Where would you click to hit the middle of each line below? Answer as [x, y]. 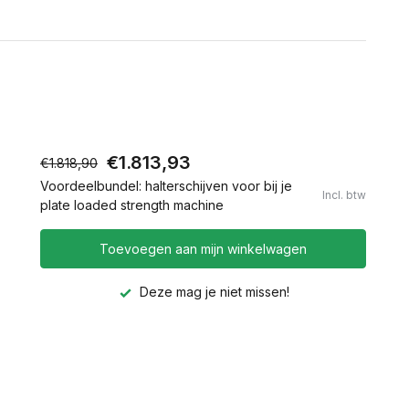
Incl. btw [344, 195]
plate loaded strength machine [132, 205]
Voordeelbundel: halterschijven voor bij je [166, 186]
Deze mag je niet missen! [213, 292]
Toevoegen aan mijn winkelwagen [203, 249]
